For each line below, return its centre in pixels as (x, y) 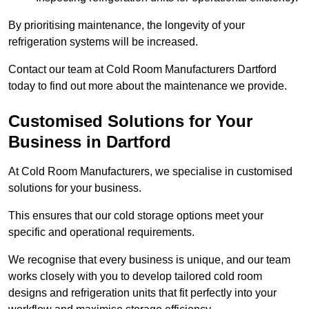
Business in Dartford (90, 142)
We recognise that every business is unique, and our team (149, 260)
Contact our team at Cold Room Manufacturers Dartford (142, 70)
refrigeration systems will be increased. (103, 42)
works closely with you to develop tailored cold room (135, 277)
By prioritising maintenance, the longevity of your (127, 26)
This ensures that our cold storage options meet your (136, 216)
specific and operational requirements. (101, 232)
